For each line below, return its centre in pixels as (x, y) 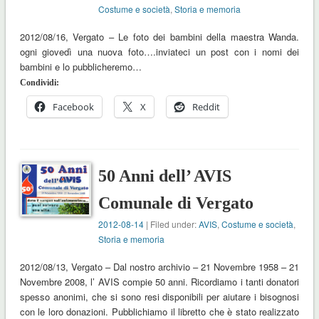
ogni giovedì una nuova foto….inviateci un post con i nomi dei (159, 52)
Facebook (73, 107)
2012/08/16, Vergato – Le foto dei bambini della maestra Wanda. (159, 37)
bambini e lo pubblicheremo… (90, 67)
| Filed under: (172, 224)
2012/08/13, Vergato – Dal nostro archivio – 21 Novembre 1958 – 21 (159, 267)
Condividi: (39, 83)
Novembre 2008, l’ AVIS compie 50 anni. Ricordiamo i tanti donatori (159, 282)
